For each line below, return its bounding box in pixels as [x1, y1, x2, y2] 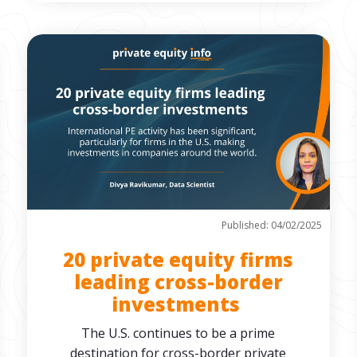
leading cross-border [73, 269, 283, 295]
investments [112, 291, 245, 317]
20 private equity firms [63, 246, 294, 273]
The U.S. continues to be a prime [81, 324, 276, 342]
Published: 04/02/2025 [222, 218, 323, 232]
